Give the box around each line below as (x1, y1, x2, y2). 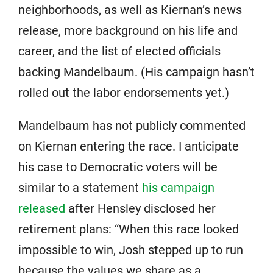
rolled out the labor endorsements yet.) (18, 85, 229, 100)
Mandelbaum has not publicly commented (18, 118, 246, 133)
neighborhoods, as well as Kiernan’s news (18, 2, 242, 17)
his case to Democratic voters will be (18, 159, 218, 174)
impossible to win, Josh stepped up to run (18, 242, 243, 257)
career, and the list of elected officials (18, 43, 221, 58)
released (18, 200, 65, 216)
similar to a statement (18, 180, 142, 195)
